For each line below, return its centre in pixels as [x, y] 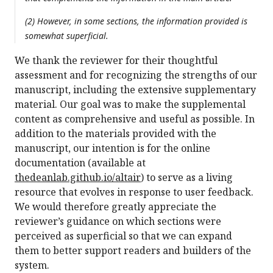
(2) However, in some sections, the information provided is [136, 21]
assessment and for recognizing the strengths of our [136, 75]
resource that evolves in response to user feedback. [134, 192]
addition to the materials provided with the [115, 134]
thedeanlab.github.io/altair [78, 178]
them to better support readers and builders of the [133, 251]
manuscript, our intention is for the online [112, 148]
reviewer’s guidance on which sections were [118, 222]
